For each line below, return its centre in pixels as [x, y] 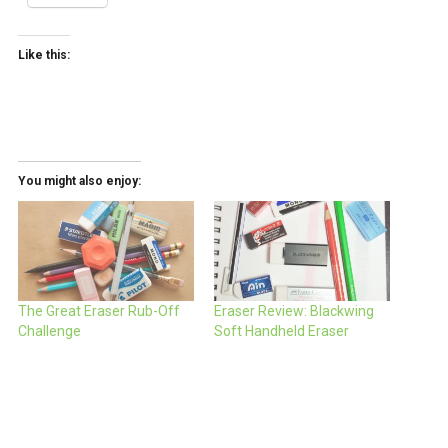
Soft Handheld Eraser [281, 331]
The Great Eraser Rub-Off [98, 311]
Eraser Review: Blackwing [294, 311]
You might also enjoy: [79, 180]
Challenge [49, 331]
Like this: [43, 54]
